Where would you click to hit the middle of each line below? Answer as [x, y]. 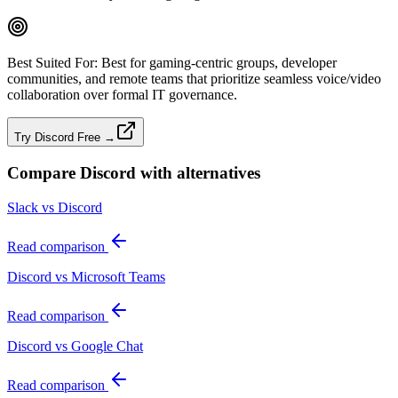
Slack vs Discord [55, 207]
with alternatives [198, 172]
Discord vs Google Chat [75, 346]
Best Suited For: [54, 63]
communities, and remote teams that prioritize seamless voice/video [194, 79]
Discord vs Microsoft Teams [86, 276]
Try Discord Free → [65, 138]
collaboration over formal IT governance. [122, 95]
